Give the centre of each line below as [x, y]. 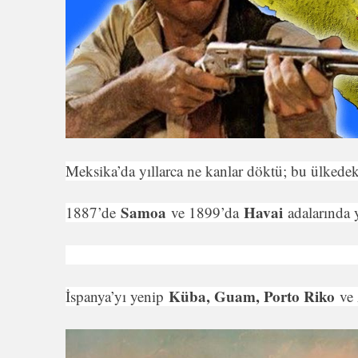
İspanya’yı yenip [117, 296]
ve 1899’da [207, 213]
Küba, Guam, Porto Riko [254, 296]
